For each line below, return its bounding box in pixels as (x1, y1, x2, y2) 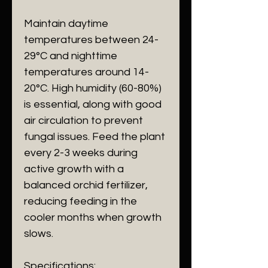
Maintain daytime (24, 18, 108, 29)
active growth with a (24, 163, 124, 175)
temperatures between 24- (24, 34, 159, 45)
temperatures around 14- (24, 66, 149, 78)
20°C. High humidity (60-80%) (24, 83, 162, 94)
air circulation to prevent (24, 115, 143, 126)
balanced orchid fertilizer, (24, 179, 148, 191)
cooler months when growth (24, 212, 162, 223)
